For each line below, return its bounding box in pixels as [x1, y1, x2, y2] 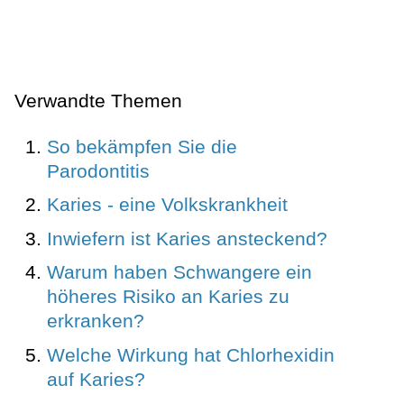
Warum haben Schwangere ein [47, 262, 312, 283]
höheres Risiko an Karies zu [47, 286, 289, 308]
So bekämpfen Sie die [47, 135, 237, 157]
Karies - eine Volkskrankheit [47, 194, 288, 216]
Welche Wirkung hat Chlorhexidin [47, 344, 335, 365]
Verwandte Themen [14, 90, 182, 112]
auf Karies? [47, 368, 145, 390]
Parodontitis [47, 160, 150, 181]
